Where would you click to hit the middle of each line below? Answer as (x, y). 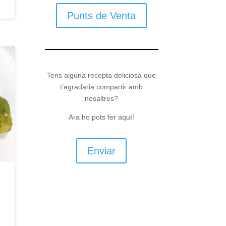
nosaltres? (102, 99)
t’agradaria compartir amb (102, 87)
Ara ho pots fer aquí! (102, 117)
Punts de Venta (102, 16)
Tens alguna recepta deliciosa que (102, 75)
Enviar (102, 151)
